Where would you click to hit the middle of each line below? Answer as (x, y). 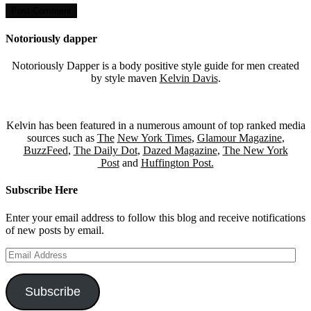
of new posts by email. (55, 230)
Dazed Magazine (180, 151)
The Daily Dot (105, 151)
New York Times (154, 138)
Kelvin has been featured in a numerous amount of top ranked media (155, 126)
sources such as (62, 138)
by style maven (125, 78)
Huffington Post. (177, 163)
